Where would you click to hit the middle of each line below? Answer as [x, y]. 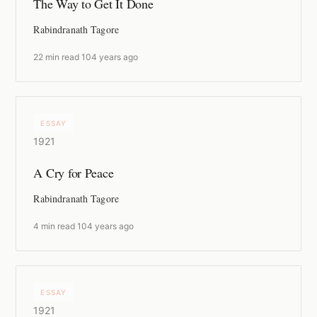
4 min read [54, 226]
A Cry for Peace [74, 173]
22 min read [57, 57]
